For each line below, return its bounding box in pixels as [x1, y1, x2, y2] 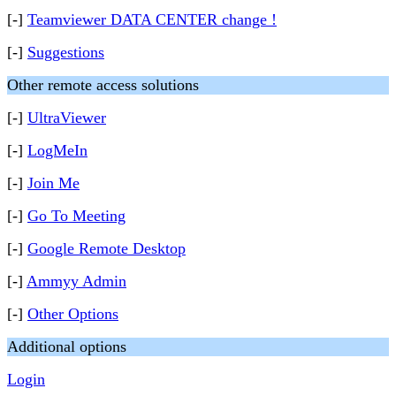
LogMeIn [27, 141, 88, 159]
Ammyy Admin [27, 272, 126, 290]
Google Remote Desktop [27, 240, 186, 257]
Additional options [7, 338, 126, 355]
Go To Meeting [27, 207, 126, 225]
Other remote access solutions [7, 76, 199, 94]
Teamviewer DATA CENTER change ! [27, 11, 277, 28]
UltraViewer [27, 109, 106, 126]
